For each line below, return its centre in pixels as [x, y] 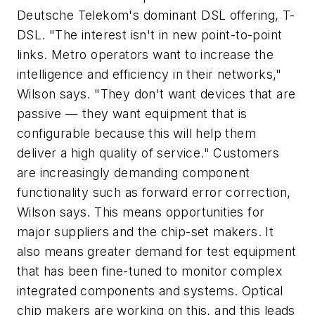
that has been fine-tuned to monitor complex [150, 271]
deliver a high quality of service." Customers [148, 153]
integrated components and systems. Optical [150, 290]
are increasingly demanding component [134, 172]
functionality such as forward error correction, [154, 192]
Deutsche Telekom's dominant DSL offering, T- [156, 15]
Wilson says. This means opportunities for [141, 212]
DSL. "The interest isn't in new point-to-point [150, 34]
